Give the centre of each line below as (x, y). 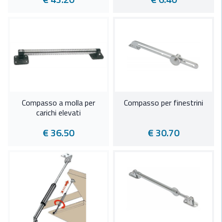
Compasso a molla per (58, 103)
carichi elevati (58, 113)
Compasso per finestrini (164, 103)
